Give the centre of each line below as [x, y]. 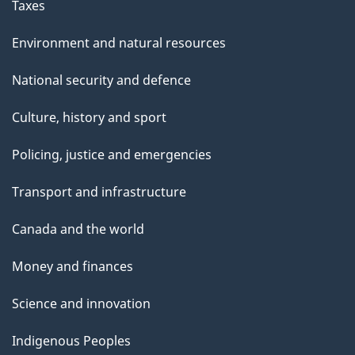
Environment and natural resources [119, 42]
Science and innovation [81, 303]
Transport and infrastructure [99, 191]
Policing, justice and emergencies [112, 154]
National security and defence [101, 80]
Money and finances [73, 266]
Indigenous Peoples [71, 340]
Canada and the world [78, 229]
